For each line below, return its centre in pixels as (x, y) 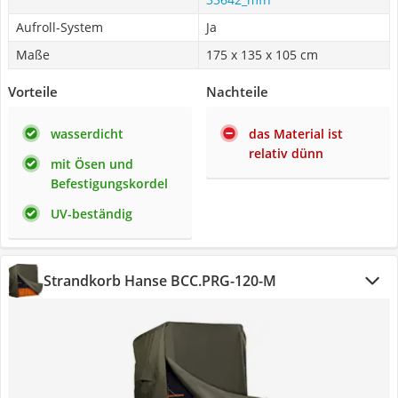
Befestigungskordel (109, 183)
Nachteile (237, 92)
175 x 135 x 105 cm (262, 55)
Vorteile (33, 92)
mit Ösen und (92, 164)
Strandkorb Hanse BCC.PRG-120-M (160, 281)
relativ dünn (286, 153)
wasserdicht (87, 134)
